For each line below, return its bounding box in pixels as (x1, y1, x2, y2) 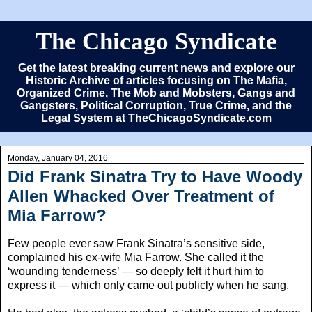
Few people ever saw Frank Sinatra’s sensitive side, (8, 237, 265, 249)
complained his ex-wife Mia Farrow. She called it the (8, 251, 264, 263)
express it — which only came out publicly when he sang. (8, 279, 289, 291)
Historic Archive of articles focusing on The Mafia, (25, 75, 287, 86)
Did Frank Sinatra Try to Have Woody (8, 167, 302, 186)
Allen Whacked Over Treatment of (8, 187, 274, 205)
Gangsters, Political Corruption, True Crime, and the (20, 100, 292, 111)
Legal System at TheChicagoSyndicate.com (40, 112, 272, 124)
